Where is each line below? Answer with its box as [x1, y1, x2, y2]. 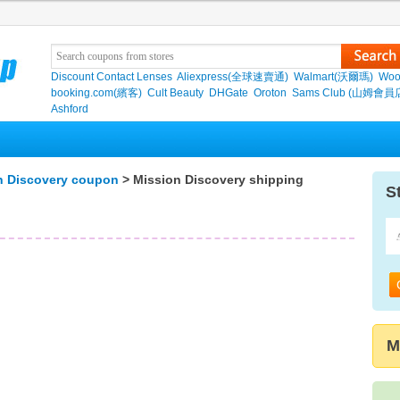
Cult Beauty [147, 87, 204, 99]
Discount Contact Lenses [51, 71, 172, 83]
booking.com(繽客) [51, 87, 142, 99]
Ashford [51, 103, 88, 115]
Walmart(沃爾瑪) [294, 71, 373, 83]
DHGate [209, 87, 248, 99]
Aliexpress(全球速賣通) [177, 71, 288, 83]
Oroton [254, 87, 287, 99]
